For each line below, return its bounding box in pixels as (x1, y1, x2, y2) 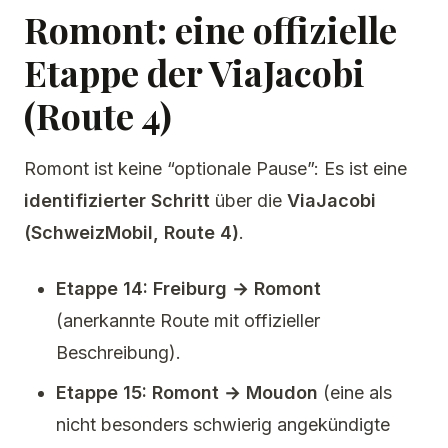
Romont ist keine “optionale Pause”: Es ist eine (24, 158, 407, 179)
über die (210, 190, 287, 211)
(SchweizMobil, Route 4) (24, 222, 239, 243)
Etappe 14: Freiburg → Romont (56, 278, 321, 299)
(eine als (318, 382, 392, 403)
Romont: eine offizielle (24, 5, 397, 53)
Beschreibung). (56, 342, 181, 363)
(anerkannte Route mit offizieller (56, 310, 320, 331)
